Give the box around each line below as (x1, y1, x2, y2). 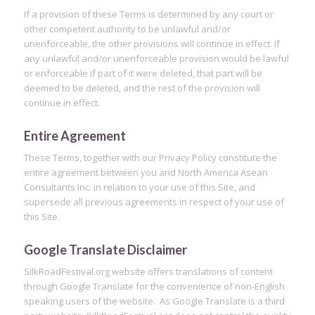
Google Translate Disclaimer (23, 241, 187, 257)
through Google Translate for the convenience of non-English (23, 279, 285, 292)
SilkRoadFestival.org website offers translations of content (23, 264, 273, 278)
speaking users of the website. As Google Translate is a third (23, 294, 285, 307)
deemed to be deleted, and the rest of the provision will (23, 81, 260, 94)
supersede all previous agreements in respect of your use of (23, 195, 284, 208)
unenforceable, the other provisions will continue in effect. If (23, 37, 280, 50)
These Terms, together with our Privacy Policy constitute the (23, 150, 277, 164)
